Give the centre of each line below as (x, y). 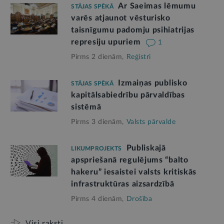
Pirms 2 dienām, (97, 57)
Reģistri (138, 57)
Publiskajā (146, 148)
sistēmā (86, 107)
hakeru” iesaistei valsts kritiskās (134, 172)
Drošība (139, 199)
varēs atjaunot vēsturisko (121, 18)
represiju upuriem (107, 42)
